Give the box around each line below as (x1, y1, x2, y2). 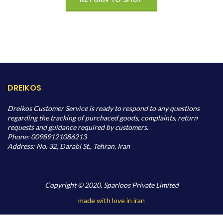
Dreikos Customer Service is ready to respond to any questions (7, 104, 200, 112)
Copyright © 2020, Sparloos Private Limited (44, 180, 179, 189)
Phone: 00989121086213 (7, 132, 87, 141)
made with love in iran (78, 196, 145, 205)
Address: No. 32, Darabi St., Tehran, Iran (7, 141, 130, 150)
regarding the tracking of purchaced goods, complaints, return (7, 113, 198, 122)
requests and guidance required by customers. (7, 122, 148, 131)
